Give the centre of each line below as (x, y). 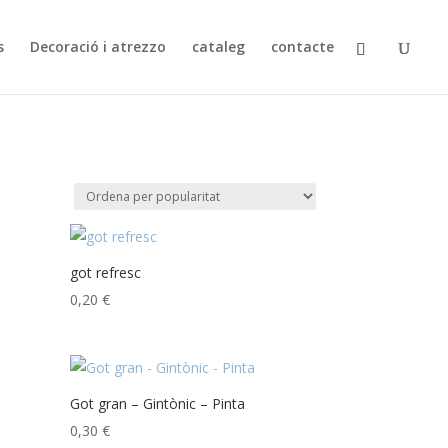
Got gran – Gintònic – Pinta (158, 403)
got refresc (106, 272)
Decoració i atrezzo (98, 46)
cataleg (218, 46)
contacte (302, 46)
